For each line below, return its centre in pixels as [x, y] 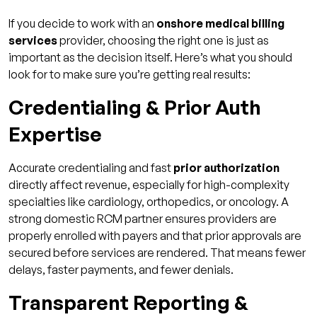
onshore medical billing [220, 23]
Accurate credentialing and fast [91, 167]
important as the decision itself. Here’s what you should [150, 57]
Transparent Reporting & [128, 302]
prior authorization [226, 167]
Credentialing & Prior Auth [135, 107]
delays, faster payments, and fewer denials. [121, 269]
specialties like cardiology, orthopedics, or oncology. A [149, 201]
